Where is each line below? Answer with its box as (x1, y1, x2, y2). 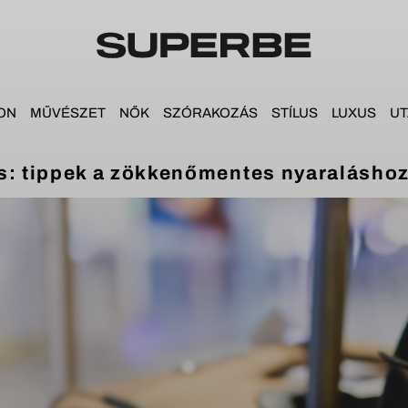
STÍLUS (270, 106, 318, 120)
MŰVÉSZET (29, 106, 106, 120)
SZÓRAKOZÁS (162, 106, 258, 120)
